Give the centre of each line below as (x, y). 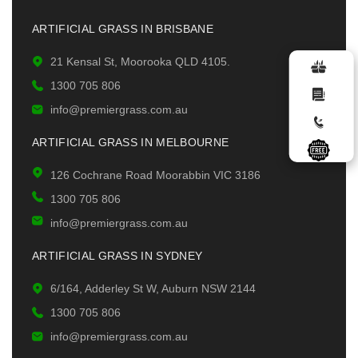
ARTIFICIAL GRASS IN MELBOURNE (131, 143)
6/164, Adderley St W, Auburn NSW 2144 (153, 289)
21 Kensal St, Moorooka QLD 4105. (140, 62)
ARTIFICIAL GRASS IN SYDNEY (117, 256)
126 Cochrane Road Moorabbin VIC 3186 (155, 175)
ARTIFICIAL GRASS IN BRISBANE (123, 29)
